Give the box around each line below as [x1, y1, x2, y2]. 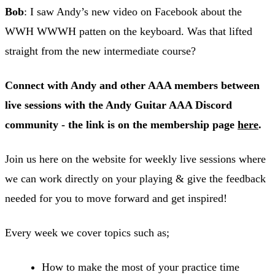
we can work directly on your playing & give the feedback [5, 172, 266, 185]
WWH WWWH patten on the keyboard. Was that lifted [5, 25, 252, 37]
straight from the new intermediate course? [5, 44, 196, 57]
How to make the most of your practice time [42, 260, 239, 273]
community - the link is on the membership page [5, 118, 238, 131]
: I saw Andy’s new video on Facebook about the [24, 5, 242, 18]
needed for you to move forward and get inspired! [5, 192, 227, 204]
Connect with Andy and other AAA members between [5, 79, 260, 91]
